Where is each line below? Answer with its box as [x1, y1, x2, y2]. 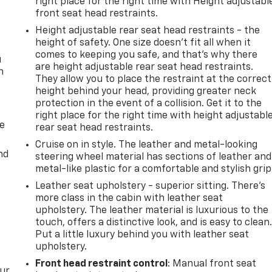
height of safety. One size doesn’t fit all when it [35, 38, 251, 48]
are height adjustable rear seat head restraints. [35, 62, 254, 72]
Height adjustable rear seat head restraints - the [35, 25, 260, 36]
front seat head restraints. [35, 8, 158, 19]
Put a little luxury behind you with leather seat [35, 229, 250, 240]
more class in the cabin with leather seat [35, 193, 223, 203]
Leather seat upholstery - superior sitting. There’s [35, 181, 266, 191]
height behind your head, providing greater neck [35, 86, 257, 97]
